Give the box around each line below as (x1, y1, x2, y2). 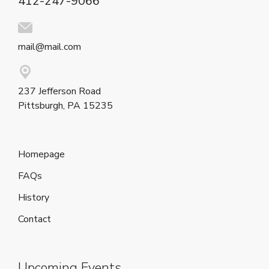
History (18, 190, 49, 204)
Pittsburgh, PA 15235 (18, 98, 113, 112)
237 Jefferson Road (18, 84, 101, 98)
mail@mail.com (18, 40, 81, 53)
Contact (18, 212, 51, 226)
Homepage (18, 147, 65, 161)
